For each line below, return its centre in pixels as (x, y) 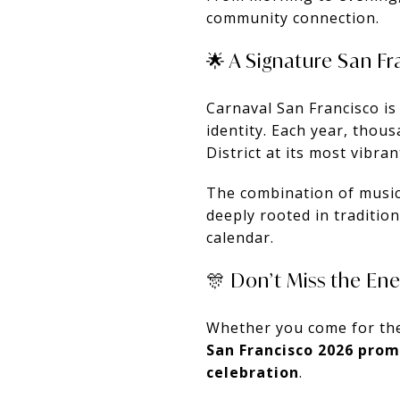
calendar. (240, 237)
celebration (253, 372)
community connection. (293, 17)
